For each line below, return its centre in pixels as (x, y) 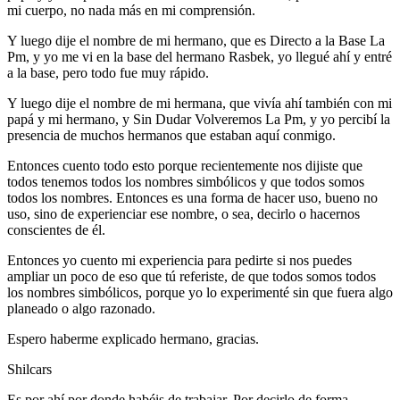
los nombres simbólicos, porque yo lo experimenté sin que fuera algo (200, 292)
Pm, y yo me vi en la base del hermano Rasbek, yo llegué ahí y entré (200, 56)
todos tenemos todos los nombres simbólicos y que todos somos (186, 181)
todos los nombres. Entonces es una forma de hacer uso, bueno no (192, 197)
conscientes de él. (56, 229)
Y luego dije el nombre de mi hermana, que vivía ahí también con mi (200, 103)
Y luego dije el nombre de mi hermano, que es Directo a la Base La (196, 40)
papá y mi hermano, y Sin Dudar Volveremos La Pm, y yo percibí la (199, 119)
